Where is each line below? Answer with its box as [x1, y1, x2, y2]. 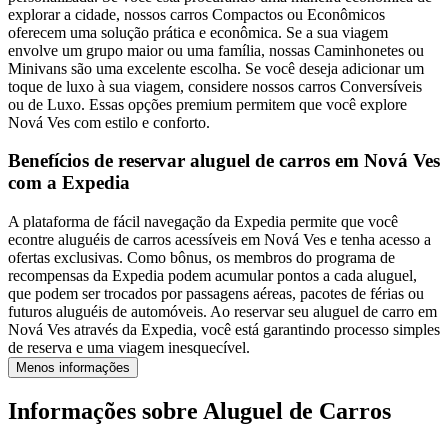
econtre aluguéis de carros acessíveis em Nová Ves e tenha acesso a [8, 231, 431, 249]
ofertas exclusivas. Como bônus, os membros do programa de [8, 249, 395, 267]
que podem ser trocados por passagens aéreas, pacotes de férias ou [8, 285, 424, 303]
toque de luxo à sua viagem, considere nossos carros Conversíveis [8, 77, 422, 95]
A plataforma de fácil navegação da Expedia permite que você [8, 213, 398, 231]
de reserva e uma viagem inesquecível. [8, 339, 250, 357]
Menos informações [16, 360, 130, 376]
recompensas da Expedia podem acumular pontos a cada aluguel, [8, 267, 417, 285]
